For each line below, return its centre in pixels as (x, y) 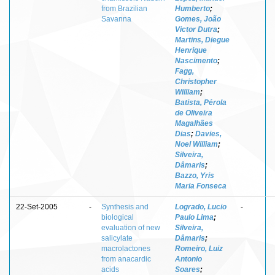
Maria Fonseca (201, 186)
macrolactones (126, 248)
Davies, (208, 134)
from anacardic (126, 259)
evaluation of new (131, 227)
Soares (188, 269)
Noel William (196, 144)
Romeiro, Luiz (199, 248)
